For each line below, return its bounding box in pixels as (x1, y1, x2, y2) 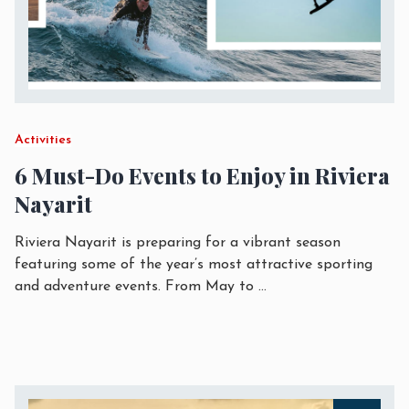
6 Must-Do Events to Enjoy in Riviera (15, 161, 390, 190)
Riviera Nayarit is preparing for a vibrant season (15, 236, 341, 250)
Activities (15, 133, 71, 147)
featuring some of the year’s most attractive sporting (15, 257, 372, 272)
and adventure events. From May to (15, 279, 254, 294)
